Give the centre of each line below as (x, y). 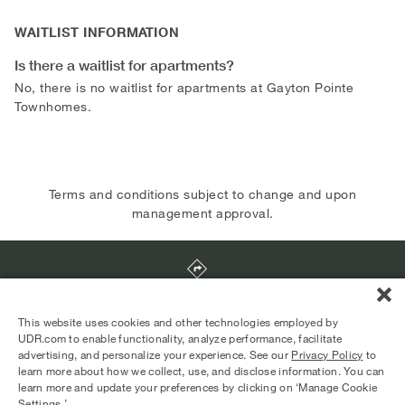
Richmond (168, 309)
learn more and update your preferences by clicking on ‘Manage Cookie (198, 387)
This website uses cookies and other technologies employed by (178, 322)
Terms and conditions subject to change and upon (202, 193)
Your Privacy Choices (153, 393)
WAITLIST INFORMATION (97, 32)
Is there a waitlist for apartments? (124, 65)
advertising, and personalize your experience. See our (155, 354)
